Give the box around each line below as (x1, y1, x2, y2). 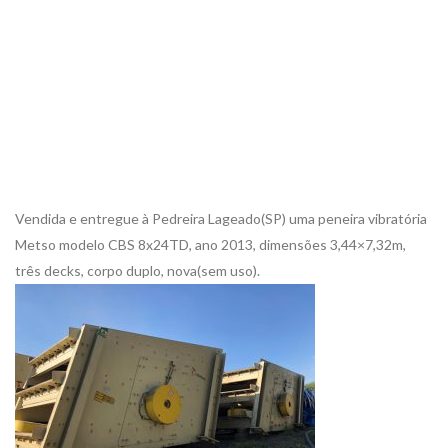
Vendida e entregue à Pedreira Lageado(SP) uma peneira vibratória (15, 210, 427, 227)
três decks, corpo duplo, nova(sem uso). (15, 262, 260, 279)
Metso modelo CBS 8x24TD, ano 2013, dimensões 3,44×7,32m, (15, 236, 406, 253)
